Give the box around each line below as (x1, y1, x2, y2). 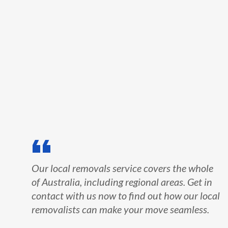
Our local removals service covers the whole (31, 162, 213, 174)
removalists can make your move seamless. (31, 203, 211, 215)
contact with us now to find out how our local (31, 189, 220, 202)
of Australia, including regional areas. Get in (31, 176, 212, 188)
